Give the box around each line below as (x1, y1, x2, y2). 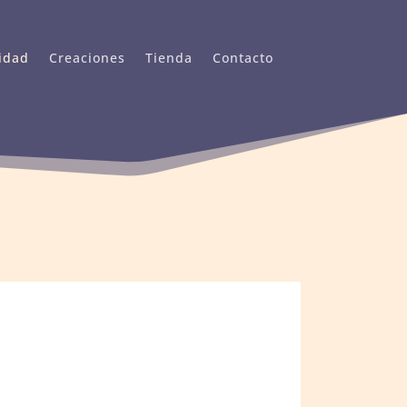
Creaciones (49, 49, 125, 66)
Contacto (213, 49, 273, 66)
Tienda (145, 49, 193, 66)
